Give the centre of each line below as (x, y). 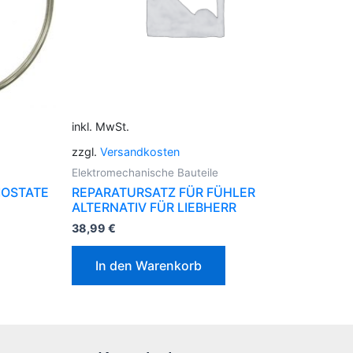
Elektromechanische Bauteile (145, 173)
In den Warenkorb (149, 266)
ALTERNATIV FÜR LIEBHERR (154, 208)
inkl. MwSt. (100, 127)
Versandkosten (140, 152)
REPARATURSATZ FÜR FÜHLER (163, 193)
